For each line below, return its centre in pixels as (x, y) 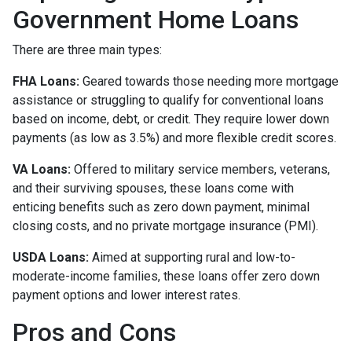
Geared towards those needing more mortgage (209, 81)
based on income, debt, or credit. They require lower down (171, 119)
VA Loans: (42, 169)
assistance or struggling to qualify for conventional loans (168, 100)
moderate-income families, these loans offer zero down (166, 276)
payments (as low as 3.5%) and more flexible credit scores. (174, 137)
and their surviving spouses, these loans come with (153, 188)
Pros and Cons (94, 332)
